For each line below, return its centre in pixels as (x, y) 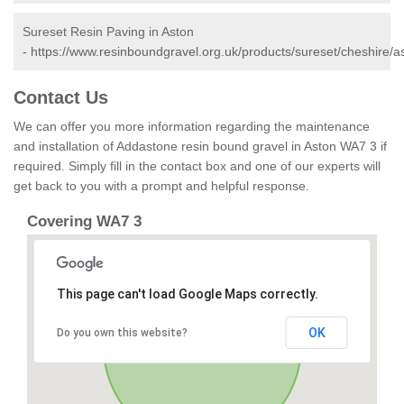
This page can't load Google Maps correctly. (187, 294)
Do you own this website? (122, 333)
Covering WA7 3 (84, 222)
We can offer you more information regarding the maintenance (192, 127)
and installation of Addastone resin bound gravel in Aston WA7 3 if (200, 147)
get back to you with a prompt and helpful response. (161, 186)
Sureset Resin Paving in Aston (108, 32)
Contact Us (61, 98)
